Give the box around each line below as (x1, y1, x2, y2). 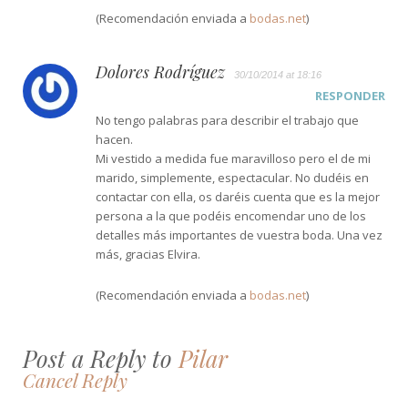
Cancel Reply (23, 367, 127, 393)
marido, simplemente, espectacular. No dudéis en (96, 168, 369, 186)
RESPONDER (315, 87, 385, 104)
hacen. (96, 130, 133, 148)
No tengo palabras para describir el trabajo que (96, 111, 359, 128)
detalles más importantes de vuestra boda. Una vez (96, 226, 382, 243)
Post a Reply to (23, 342, 178, 373)
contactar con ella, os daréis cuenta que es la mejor (96, 188, 380, 205)
